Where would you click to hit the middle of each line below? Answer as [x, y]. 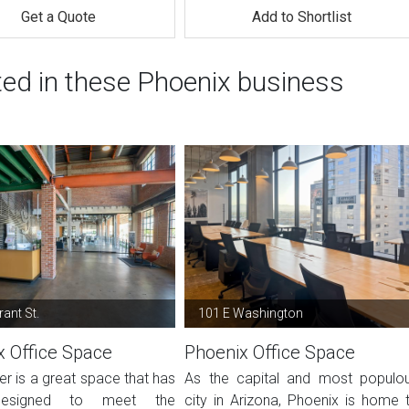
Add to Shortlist [302, 17]
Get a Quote [58, 17]
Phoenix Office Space [270, 352]
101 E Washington [251, 313]
